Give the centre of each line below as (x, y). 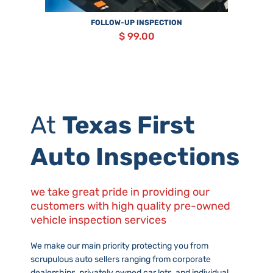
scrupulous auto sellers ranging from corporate (121, 259)
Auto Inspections (135, 157)
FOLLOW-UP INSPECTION (136, 22)
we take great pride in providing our (120, 192)
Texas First (129, 125)
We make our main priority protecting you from (119, 246)
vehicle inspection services (98, 220)
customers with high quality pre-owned (130, 206)
